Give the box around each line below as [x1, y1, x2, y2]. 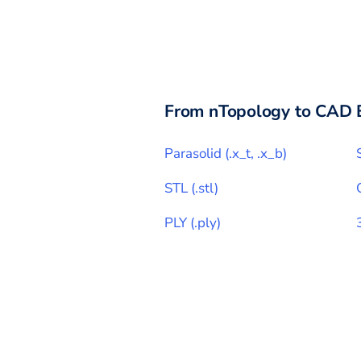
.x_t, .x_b [229, 143, 283, 163]
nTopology [208, 99, 291, 122]
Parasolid [164, 143, 222, 163]
